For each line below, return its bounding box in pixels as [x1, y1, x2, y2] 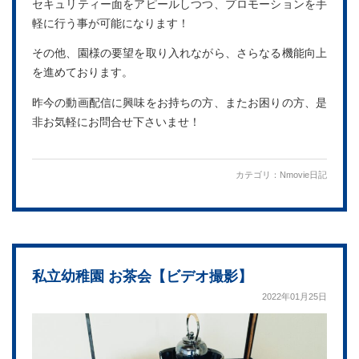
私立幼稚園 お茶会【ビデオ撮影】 [32, 268, 252, 285]
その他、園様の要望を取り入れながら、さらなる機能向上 [32, 47, 327, 60]
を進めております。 [32, 67, 133, 79]
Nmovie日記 [280, 170, 327, 180]
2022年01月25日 [262, 292, 327, 302]
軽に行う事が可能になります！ [32, 17, 189, 30]
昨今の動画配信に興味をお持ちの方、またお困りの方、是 [32, 96, 327, 109]
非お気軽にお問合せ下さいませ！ [32, 115, 200, 128]
